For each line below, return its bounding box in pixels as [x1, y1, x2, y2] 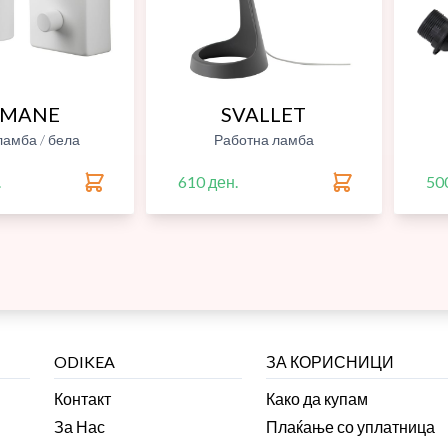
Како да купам [265, 389, 368, 409]
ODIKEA [54, 352, 116, 372]
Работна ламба [213, 131, 314, 149]
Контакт [54, 389, 112, 409]
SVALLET [221, 102, 307, 127]
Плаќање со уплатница [265, 417, 435, 437]
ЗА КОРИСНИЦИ [265, 352, 394, 372]
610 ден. [177, 172, 238, 192]
